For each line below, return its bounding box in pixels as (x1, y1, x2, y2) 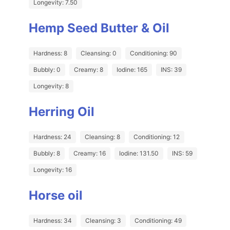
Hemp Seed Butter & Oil (29, 21, 169, 36)
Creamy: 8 (74, 66, 103, 74)
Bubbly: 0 (33, 66, 61, 74)
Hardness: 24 (33, 133, 71, 141)
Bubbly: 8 (33, 149, 60, 158)
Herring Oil (29, 104, 94, 120)
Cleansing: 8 (85, 133, 120, 141)
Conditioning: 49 (135, 217, 182, 225)
